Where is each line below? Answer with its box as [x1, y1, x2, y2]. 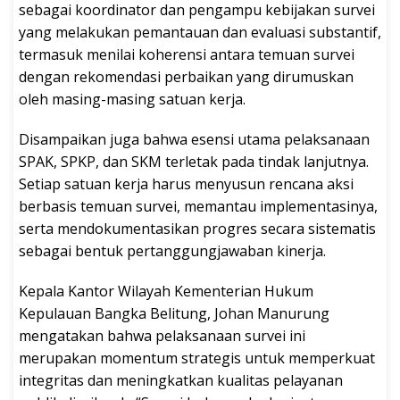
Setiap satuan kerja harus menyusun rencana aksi [19, 173, 354, 194]
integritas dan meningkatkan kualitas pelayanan [19, 370, 343, 390]
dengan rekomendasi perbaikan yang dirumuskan [19, 66, 354, 87]
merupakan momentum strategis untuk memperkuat [19, 347, 375, 368]
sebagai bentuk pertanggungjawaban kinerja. [19, 240, 326, 261]
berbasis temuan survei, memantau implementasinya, [19, 196, 378, 216]
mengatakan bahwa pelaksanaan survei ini [19, 325, 305, 346]
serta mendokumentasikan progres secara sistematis [19, 218, 376, 238]
